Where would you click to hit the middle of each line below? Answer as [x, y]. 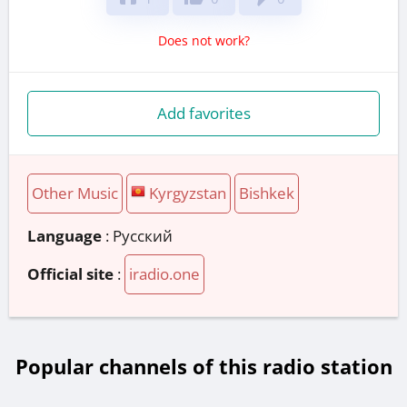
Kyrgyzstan [188, 193]
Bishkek [267, 193]
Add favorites [203, 113]
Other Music [75, 193]
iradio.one [164, 273]
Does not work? [203, 40]
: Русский [137, 235]
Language [65, 235]
